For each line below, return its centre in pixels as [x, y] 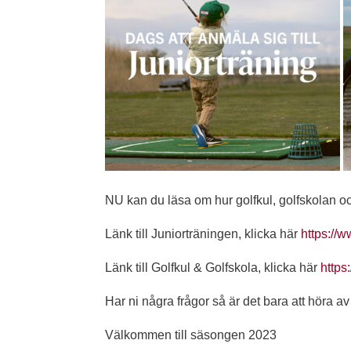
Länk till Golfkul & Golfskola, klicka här [213, 268]
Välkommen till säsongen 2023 [191, 335]
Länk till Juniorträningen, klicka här [203, 234]
